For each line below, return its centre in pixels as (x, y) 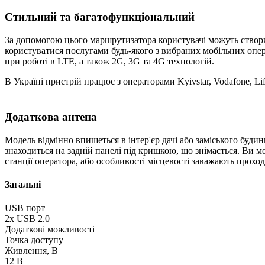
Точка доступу (34, 240)
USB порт (25, 208)
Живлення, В (31, 250)
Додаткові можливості (50, 229)
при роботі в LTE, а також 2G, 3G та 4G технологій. (109, 61)
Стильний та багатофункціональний (100, 17)
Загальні (23, 185)
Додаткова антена (51, 117)
